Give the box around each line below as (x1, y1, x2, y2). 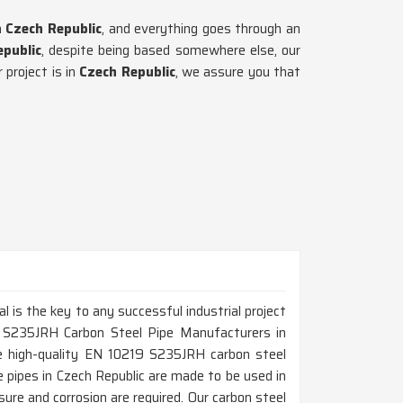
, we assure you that (175, 61, 301, 83)
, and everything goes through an (102, 18, 301, 40)
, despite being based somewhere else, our (40, 40, 301, 61)
